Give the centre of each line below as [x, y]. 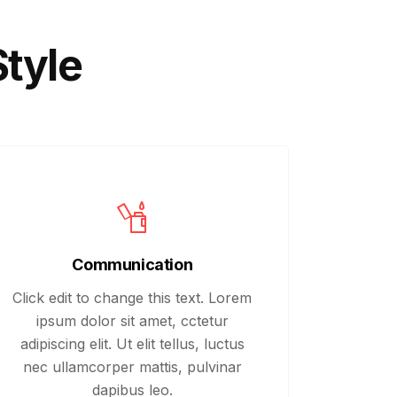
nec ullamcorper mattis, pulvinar [132, 367]
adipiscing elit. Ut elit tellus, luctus [132, 344]
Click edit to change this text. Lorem [132, 298]
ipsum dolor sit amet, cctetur [132, 321]
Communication [132, 265]
